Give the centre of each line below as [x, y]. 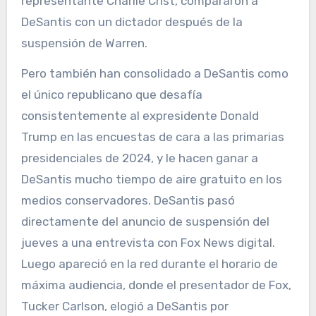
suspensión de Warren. [84, 43]
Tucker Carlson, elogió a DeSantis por [124, 306]
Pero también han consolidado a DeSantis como [154, 73]
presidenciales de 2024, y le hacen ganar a [139, 158]
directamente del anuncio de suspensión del [145, 221]
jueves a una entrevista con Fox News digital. [148, 242]
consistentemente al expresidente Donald [140, 115]
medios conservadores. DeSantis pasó [128, 200]
